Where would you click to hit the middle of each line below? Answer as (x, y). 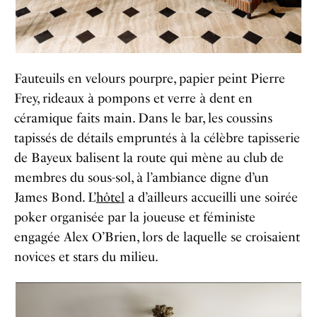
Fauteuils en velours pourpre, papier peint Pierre (150, 78)
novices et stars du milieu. (86, 257)
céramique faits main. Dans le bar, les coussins (143, 118)
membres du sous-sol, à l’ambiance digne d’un (142, 177)
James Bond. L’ (55, 197)
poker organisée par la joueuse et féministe (135, 217)
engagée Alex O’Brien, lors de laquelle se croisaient (157, 237)
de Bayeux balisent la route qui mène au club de (149, 157)
